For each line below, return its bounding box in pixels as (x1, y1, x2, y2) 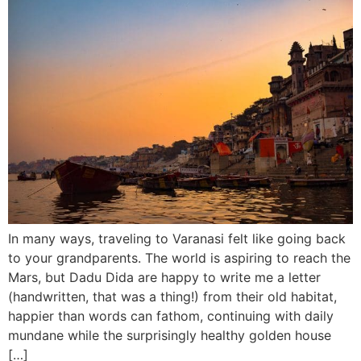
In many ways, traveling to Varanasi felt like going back (8, 230, 346, 247)
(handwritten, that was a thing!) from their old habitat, (8, 288, 337, 305)
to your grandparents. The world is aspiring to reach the (8, 249, 351, 266)
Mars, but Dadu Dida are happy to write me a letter (8, 268, 321, 285)
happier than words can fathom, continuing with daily (8, 307, 334, 324)
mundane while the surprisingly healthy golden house (8, 326, 331, 343)
